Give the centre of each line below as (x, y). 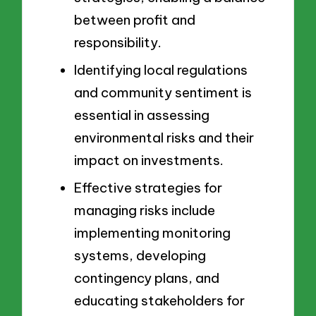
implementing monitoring (152, 232)
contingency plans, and (147, 278)
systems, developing (140, 255)
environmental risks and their (164, 137)
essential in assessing (142, 115)
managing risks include (145, 210)
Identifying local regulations (161, 69)
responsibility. (118, 43)
